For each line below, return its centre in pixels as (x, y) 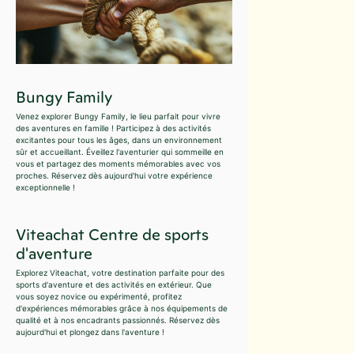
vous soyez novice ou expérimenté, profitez (99, 297)
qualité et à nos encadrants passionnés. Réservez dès (118, 320)
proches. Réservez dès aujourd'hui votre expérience (114, 176)
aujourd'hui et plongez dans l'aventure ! (90, 332)
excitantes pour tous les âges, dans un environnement (119, 140)
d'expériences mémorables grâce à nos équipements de (122, 309)
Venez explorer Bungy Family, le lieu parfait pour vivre (118, 117)
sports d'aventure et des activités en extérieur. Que (114, 285)
